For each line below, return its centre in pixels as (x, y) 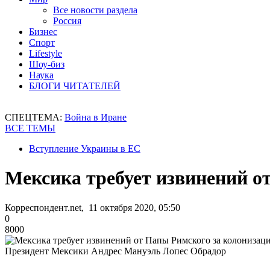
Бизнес (43, 32)
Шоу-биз (47, 64)
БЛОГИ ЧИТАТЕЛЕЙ (75, 86)
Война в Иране (96, 117)
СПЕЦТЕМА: (35, 117)
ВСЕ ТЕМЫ (30, 128)
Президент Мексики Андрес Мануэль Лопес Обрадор (115, 251)
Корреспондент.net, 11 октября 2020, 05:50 (93, 207)
